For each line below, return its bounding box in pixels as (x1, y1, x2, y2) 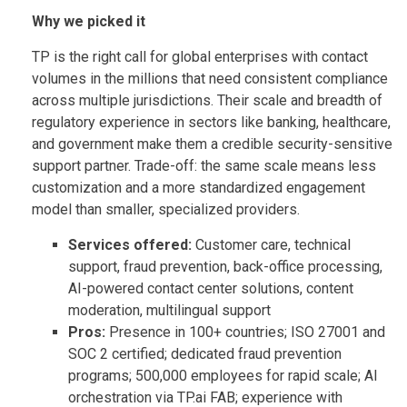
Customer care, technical (195, 235, 351, 253)
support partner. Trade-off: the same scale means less (32, 156, 376, 174)
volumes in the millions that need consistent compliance (32, 69, 388, 87)
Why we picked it (32, 12, 145, 30)
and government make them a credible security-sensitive (32, 134, 392, 153)
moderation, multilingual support (68, 301, 271, 319)
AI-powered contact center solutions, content (68, 279, 353, 297)
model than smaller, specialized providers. (32, 200, 300, 218)
